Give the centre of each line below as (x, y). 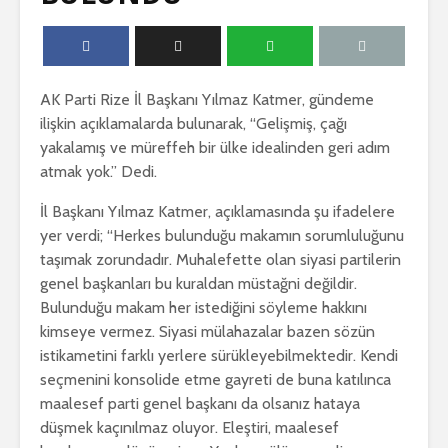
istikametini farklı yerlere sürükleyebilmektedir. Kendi (219, 355)
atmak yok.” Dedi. (98, 171)
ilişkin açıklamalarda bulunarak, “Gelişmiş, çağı (193, 123)
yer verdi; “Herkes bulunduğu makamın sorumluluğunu (222, 235)
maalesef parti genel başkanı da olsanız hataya (200, 403)
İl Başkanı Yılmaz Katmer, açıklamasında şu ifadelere (217, 211)
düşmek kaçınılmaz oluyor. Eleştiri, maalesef (189, 427)
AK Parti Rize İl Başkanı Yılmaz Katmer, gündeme (207, 99)
